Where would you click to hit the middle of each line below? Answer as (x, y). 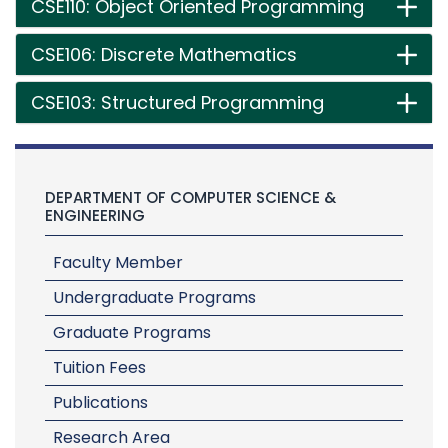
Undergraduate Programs (154, 297)
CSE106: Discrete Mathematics (164, 54)
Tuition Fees (99, 367)
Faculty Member (118, 262)
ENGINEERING (95, 215)
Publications (100, 402)
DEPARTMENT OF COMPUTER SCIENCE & (190, 197)
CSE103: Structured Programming (177, 102)
